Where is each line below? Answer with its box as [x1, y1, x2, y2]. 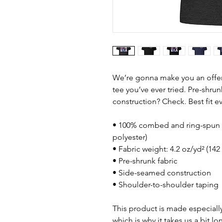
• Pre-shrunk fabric [112, 156, 177, 166]
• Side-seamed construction [112, 168, 211, 177]
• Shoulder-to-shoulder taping [112, 180, 219, 189]
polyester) [112, 132, 147, 142]
